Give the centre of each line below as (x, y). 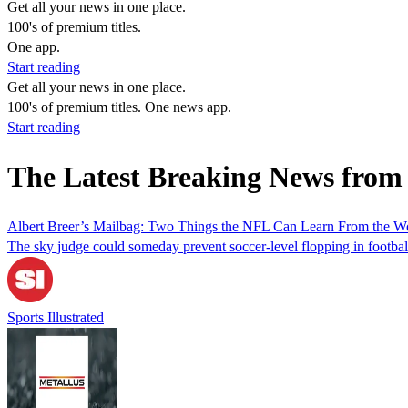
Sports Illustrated (56, 317)
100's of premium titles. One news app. (119, 107)
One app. (34, 47)
